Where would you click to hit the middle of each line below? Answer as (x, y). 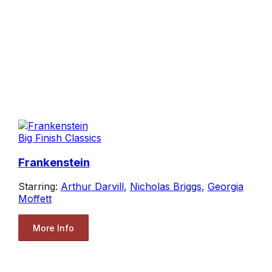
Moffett (35, 199)
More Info (53, 228)
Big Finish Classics (59, 138)
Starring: (39, 187)
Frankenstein (54, 162)
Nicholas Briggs (165, 187)
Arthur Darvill (92, 187)
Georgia (225, 187)
